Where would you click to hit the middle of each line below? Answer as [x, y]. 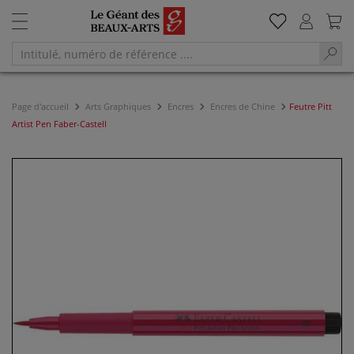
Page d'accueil [41, 106]
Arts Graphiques [118, 106]
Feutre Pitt [311, 106]
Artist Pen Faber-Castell [59, 124]
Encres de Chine [243, 106]
